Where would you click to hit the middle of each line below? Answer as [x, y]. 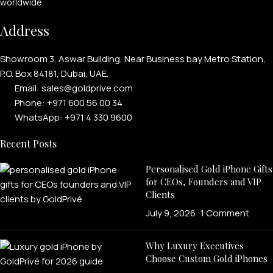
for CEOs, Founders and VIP [204, 181]
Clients [160, 194]
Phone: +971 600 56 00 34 [68, 102]
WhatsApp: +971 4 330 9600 [73, 117]
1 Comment [225, 213]
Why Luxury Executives [195, 245]
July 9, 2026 [171, 213]
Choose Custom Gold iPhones [207, 258]
